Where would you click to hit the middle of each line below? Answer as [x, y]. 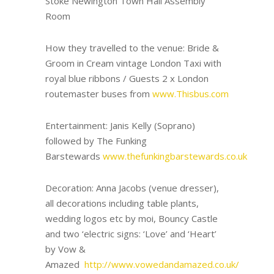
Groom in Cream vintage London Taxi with [133, 63]
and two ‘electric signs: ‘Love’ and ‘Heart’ [131, 234]
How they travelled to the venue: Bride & [132, 48]
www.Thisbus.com [191, 94]
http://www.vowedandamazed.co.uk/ [162, 265]
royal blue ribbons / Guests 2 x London [127, 79]
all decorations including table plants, [122, 203]
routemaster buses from [99, 94]
